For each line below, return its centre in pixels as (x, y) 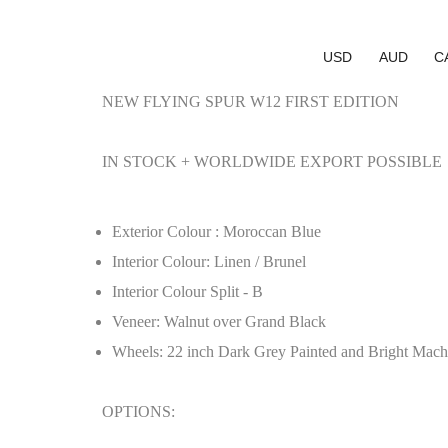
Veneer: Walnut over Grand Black (219, 321)
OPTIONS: (138, 411)
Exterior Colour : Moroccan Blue (216, 231)
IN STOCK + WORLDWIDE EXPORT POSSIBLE (272, 161)
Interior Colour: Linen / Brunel (209, 261)
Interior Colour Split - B (187, 291)
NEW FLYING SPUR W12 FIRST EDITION (250, 101)
